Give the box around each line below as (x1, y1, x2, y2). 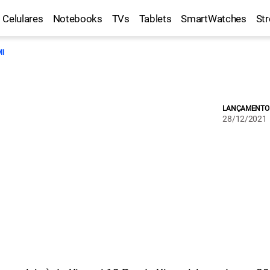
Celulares (2, 13, 43, 25)
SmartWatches (181, 13, 246, 25)
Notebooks (52, 13, 102, 25)
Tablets (139, 13, 172, 25)
